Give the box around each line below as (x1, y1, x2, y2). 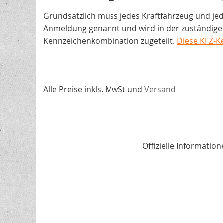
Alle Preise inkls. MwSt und (43, 84, 144, 95)
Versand (144, 84, 176, 95)
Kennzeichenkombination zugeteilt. (43, 35, 177, 46)
